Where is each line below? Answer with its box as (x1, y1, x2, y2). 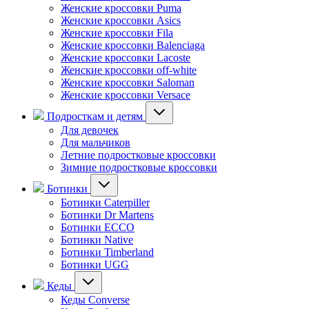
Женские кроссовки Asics (61, 14, 181, 26)
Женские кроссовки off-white (61, 64, 197, 76)
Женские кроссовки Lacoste (61, 52, 190, 63)
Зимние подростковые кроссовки (61, 161, 217, 173)
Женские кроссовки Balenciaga (61, 39, 205, 51)
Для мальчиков (61, 137, 130, 148)
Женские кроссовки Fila (61, 27, 173, 39)
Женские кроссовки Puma (61, 2, 181, 14)
